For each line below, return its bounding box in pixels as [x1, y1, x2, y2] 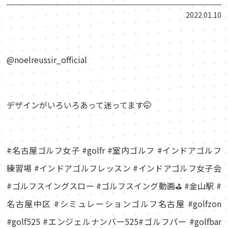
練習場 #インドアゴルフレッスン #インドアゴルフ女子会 [7, 162, 221, 174]
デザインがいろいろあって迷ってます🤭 [7, 99, 152, 111]
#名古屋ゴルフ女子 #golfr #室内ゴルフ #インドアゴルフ [7, 144, 221, 156]
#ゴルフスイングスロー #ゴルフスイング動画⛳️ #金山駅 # [7, 180, 221, 192]
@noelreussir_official [7, 53, 88, 66]
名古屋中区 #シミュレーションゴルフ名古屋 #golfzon [7, 197, 221, 210]
